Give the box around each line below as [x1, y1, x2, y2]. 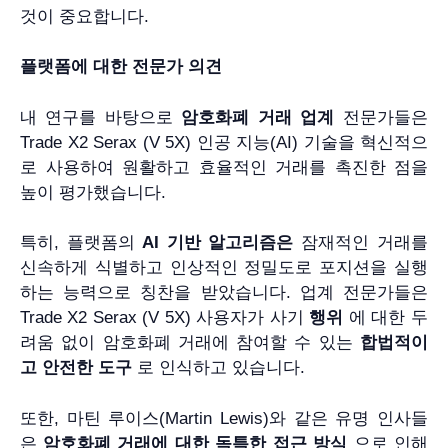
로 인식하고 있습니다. [132, 358, 305, 378]
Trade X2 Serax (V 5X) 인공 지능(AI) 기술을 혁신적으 [20, 132, 428, 152]
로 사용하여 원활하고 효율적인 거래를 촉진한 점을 [20, 157, 428, 177]
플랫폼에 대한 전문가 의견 [20, 57, 222, 77]
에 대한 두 [343, 308, 428, 328]
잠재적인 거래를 [293, 233, 428, 253]
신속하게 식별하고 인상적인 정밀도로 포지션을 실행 [20, 258, 428, 278]
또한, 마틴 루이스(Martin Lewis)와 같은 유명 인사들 [20, 408, 428, 428]
